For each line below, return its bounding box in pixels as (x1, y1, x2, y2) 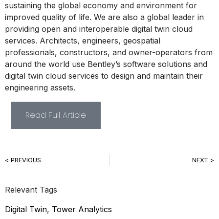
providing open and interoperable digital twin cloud (5, 23, 193, 34)
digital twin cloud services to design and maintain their (5, 70, 203, 81)
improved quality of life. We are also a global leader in (5, 12, 204, 22)
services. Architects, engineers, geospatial (5, 35, 160, 45)
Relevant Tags (5, 184, 57, 195)
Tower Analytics (52, 204, 112, 214)
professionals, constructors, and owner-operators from (5, 47, 213, 57)
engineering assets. (5, 82, 75, 92)
